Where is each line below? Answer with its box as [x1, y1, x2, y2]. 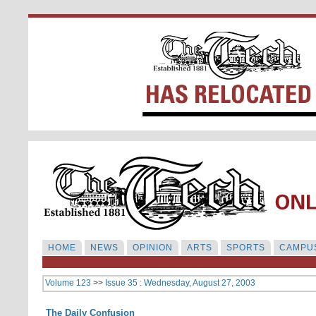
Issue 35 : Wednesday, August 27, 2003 [105, 278, 255, 288]
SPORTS [226, 243, 265, 253]
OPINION [133, 243, 173, 253]
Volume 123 [45, 278, 91, 288]
